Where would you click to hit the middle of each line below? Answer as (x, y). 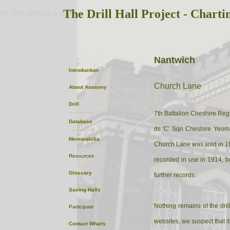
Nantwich (175, 60)
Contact (78, 224)
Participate (81, 207)
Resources (81, 156)
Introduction (83, 70)
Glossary (80, 173)
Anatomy (95, 87)
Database (80, 121)
